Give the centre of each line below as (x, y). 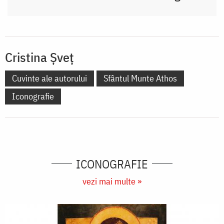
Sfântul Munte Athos (140, 78)
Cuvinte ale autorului (49, 78)
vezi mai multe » (112, 181)
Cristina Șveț (39, 57)
